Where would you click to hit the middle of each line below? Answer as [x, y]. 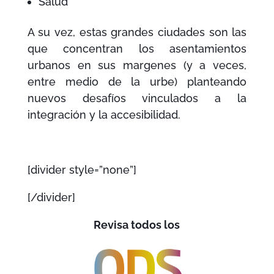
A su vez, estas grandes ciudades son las [137, 32]
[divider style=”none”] [82, 170]
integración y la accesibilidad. [104, 115]
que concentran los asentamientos [137, 49]
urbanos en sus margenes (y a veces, [137, 65]
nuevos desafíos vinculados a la [137, 98]
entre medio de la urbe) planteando [137, 82]
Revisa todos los [137, 225]
